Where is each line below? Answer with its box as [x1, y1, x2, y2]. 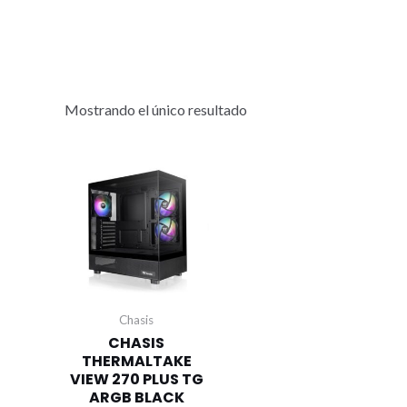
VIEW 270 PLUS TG [69, 368, 203, 390]
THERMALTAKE [81, 350, 192, 372]
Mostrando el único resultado [64, 100, 247, 118]
